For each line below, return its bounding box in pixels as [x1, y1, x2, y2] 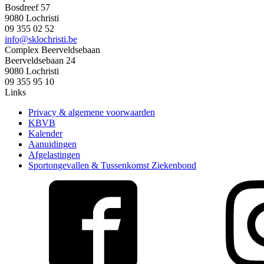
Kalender [28, 128, 62, 138]
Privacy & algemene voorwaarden [28, 107, 155, 117]
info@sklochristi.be [5, 34, 77, 44]
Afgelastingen [28, 149, 80, 160]
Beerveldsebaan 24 [5, 55, 75, 65]
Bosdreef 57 [5, 2, 50, 12]
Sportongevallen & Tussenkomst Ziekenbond [28, 160, 196, 170]
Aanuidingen [28, 138, 77, 149]
